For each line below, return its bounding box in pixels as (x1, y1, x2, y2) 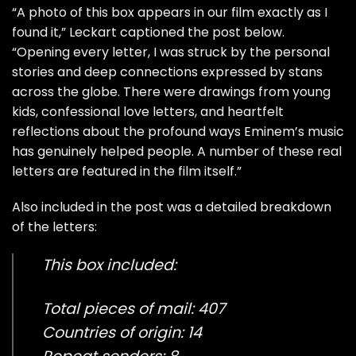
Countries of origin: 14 (42, 322, 202, 344)
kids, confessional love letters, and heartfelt (12, 102, 284, 121)
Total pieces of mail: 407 (42, 298, 225, 320)
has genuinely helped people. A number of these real (12, 141, 342, 161)
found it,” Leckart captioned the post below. (12, 22, 284, 41)
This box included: (42, 254, 176, 277)
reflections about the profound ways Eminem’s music (12, 122, 344, 141)
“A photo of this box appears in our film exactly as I (12, 2, 327, 21)
